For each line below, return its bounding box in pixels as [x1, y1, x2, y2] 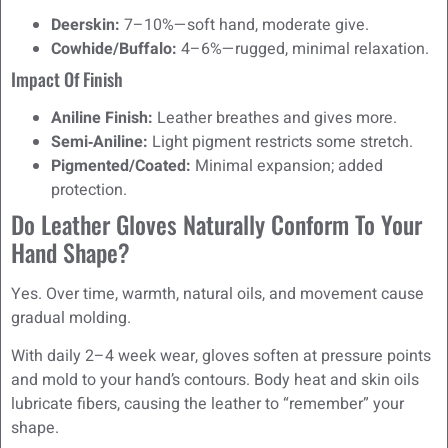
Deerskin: [51, 12, 120, 37]
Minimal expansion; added [191, 153, 383, 178]
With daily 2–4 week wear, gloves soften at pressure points [11, 344, 431, 369]
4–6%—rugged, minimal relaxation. [177, 36, 429, 61]
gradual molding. [11, 305, 131, 330]
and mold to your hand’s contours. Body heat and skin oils [11, 368, 419, 393]
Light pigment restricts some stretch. [148, 129, 413, 154]
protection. [51, 177, 127, 202]
